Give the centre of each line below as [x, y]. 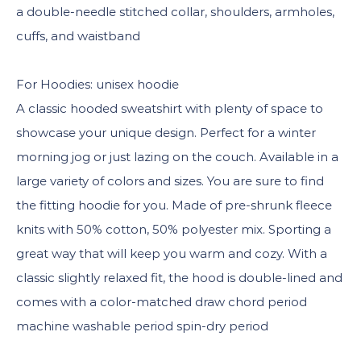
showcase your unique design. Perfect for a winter [166, 133]
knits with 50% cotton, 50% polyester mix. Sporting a [174, 229]
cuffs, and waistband [78, 36]
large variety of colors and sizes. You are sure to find [170, 181]
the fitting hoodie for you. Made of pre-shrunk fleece [174, 205]
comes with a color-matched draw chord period [162, 302]
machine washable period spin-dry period [142, 326]
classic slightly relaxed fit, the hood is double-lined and [179, 278]
